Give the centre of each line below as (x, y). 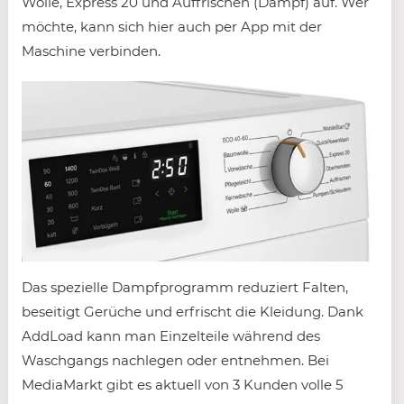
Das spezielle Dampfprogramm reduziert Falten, (185, 288)
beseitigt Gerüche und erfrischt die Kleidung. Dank (193, 312)
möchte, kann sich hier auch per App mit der (172, 27)
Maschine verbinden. (91, 51)
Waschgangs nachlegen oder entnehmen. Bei (175, 361)
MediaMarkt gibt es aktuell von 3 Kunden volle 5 (182, 385)
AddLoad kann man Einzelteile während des (171, 336)
